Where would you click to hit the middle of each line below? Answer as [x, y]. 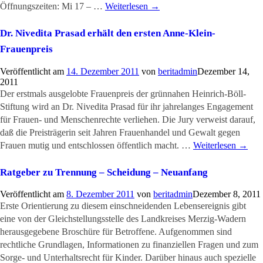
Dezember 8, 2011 [227, 194]
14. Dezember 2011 [103, 71]
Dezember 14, [223, 71]
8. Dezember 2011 [100, 194]
